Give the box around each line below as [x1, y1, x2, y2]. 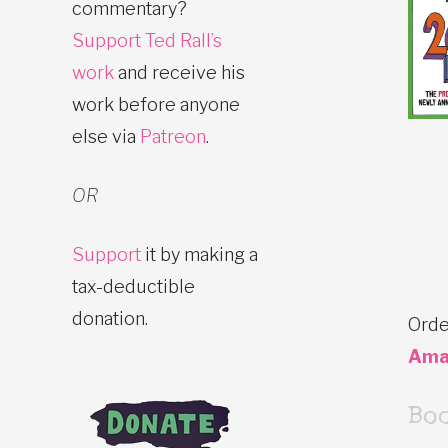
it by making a [141, 243, 258, 265]
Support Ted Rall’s [72, 29, 222, 51]
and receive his [114, 61, 245, 83]
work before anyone [72, 93, 240, 115]
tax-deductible [72, 275, 195, 297]
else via [72, 125, 140, 147]
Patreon [140, 125, 206, 147]
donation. [72, 307, 148, 329]
